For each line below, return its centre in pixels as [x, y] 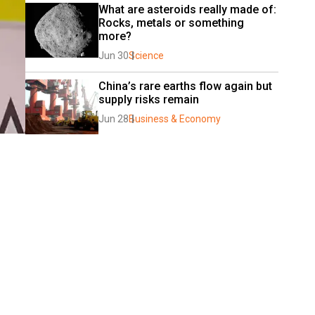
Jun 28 [114, 119]
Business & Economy [175, 119]
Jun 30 [114, 56]
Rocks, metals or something [171, 23]
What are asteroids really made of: [187, 9]
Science [146, 56]
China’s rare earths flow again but [185, 86]
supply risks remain [149, 99]
